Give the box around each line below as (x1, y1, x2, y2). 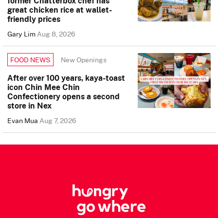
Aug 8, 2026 (37, 29, 75, 39)
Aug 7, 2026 (39, 115, 76, 126)
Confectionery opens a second (7, 91, 120, 103)
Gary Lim (7, 29, 37, 39)
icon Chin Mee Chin (7, 81, 80, 93)
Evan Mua (7, 115, 39, 126)
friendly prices (7, 13, 60, 25)
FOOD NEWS (10, 54, 51, 65)
